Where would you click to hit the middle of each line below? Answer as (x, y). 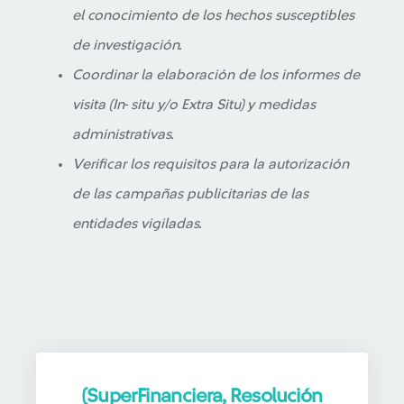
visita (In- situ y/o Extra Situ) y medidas (194, 105)
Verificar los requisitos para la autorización (211, 164)
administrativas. (123, 134)
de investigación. (127, 45)
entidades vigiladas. (137, 224)
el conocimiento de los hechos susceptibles (213, 15)
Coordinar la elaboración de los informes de (216, 75)
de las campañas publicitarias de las (190, 194)
